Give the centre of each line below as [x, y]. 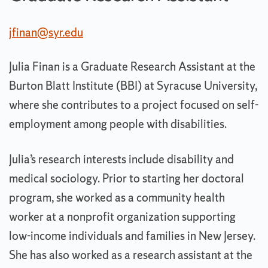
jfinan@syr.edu [46, 33]
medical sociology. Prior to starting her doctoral [127, 179]
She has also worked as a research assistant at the [131, 255]
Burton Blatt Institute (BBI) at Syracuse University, [133, 86]
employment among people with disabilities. [118, 124]
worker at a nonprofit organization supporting [122, 217]
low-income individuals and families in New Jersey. [132, 236]
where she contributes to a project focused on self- [134, 105]
